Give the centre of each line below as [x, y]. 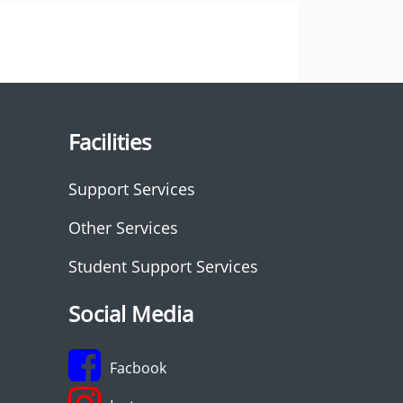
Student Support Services [163, 266]
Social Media [131, 313]
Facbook [138, 367]
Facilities [110, 142]
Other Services [123, 228]
